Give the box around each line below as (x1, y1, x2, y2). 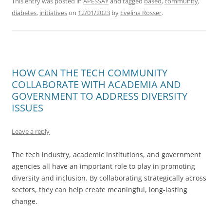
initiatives (39, 8, 67, 17)
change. (12, 197, 37, 206)
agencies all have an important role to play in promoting (12, 162, 195, 171)
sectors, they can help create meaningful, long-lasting (12, 185, 187, 194)
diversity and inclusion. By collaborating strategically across (12, 173, 206, 182)
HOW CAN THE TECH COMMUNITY (12, 66, 167, 79)
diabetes (12, 8, 36, 17)
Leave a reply (12, 127, 50, 136)
